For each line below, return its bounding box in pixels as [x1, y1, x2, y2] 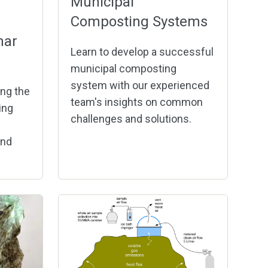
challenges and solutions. [71, 112, 191, 125]
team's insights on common [71, 95, 203, 108]
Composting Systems [71, 13, 208, 30]
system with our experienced [71, 78, 209, 92]
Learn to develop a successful [71, 45, 214, 58]
